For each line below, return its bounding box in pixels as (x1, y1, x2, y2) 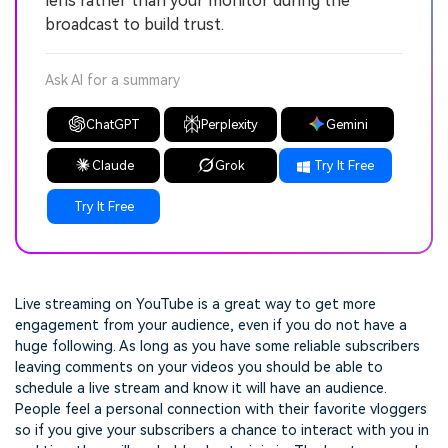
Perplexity (201, 116, 259, 132)
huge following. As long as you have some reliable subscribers (15, 337, 420, 355)
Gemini (325, 116, 368, 132)
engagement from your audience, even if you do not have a (15, 316, 407, 334)
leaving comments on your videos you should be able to (15, 358, 383, 376)
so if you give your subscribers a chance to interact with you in (15, 421, 429, 439)
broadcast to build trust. (45, 15, 224, 35)
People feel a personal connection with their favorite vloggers (15, 400, 427, 418)
